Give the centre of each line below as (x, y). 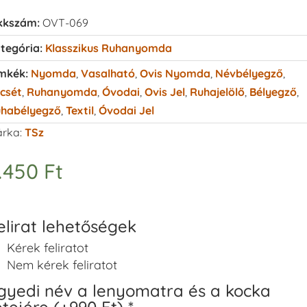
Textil (79, 110)
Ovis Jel (164, 91)
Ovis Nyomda (175, 73)
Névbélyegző (249, 73)
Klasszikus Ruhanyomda (108, 48)
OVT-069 (65, 22)
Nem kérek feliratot (62, 265)
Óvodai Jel (126, 110)
